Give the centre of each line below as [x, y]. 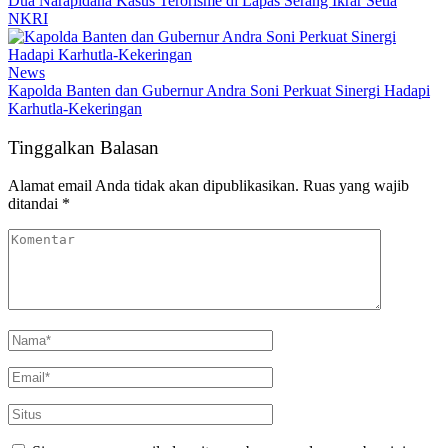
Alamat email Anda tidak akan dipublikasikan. [153, 186]
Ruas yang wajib [356, 186]
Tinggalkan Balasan [83, 147]
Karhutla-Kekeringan [75, 108]
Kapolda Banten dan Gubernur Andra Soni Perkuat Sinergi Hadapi [219, 90]
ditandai [35, 204]
